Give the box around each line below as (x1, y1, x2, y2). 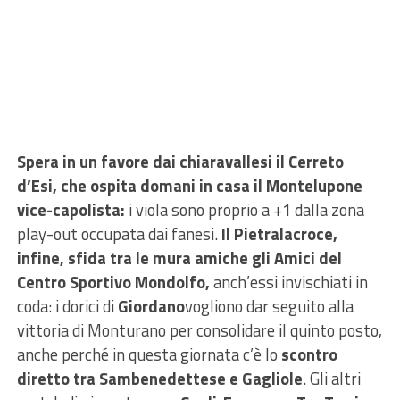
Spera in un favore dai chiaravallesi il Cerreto (16, 148, 344, 174)
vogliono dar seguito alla (184, 293, 354, 319)
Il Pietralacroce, (221, 221, 337, 246)
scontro (280, 341, 337, 367)
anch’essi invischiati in (209, 269, 368, 295)
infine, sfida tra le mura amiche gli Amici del (16, 245, 342, 271)
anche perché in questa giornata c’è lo (16, 341, 281, 367)
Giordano (117, 293, 185, 319)
